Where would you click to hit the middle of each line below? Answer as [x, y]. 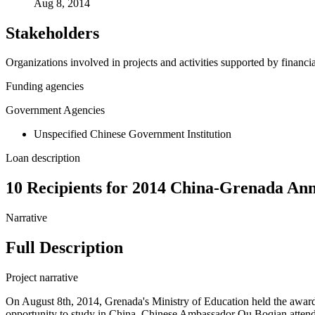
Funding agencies [45, 86]
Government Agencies [55, 110]
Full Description [64, 248]
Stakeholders [52, 33]
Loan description [43, 158]
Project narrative [42, 278]
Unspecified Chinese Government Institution [133, 134]
